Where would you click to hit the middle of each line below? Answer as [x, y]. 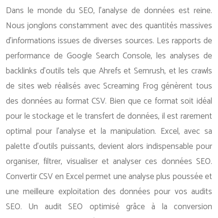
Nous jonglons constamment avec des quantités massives [109, 26]
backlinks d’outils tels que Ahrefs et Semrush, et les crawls [109, 71]
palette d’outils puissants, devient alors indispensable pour [109, 146]
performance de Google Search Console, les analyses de [109, 56]
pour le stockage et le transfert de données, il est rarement [109, 116]
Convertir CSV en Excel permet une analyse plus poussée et [109, 177]
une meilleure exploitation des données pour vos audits [109, 192]
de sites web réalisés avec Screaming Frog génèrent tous [109, 86]
